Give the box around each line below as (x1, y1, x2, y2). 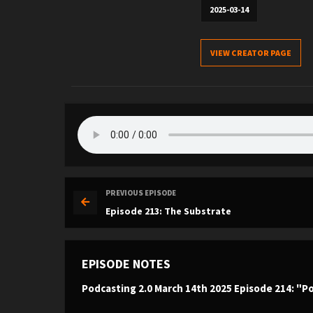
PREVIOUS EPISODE (105, 188, 176, 198)
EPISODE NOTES (82, 256, 170, 272)
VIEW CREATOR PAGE (210, 48, 291, 58)
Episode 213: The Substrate (105, 204, 231, 217)
